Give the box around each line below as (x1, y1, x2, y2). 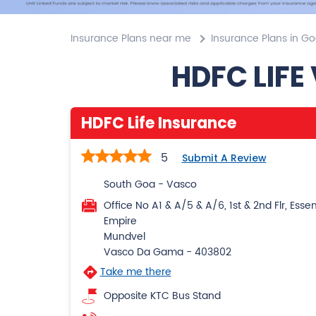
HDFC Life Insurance (80, 111, 236, 134)
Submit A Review (181, 150, 267, 165)
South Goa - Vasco (103, 176, 197, 193)
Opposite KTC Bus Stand (103, 287, 221, 304)
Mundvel (103, 228, 145, 245)
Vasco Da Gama (103, 243, 183, 260)
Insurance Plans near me (70, 30, 191, 47)
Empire (103, 212, 137, 229)
